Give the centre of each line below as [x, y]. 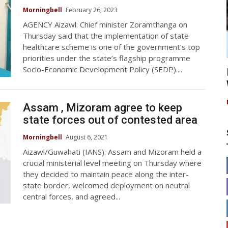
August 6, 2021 [87, 137]
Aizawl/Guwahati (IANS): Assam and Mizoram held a [112, 151]
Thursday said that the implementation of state [106, 36]
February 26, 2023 [92, 10]
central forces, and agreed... [72, 196]
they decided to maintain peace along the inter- [106, 174]
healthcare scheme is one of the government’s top [111, 47]
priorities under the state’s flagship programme [107, 58]
